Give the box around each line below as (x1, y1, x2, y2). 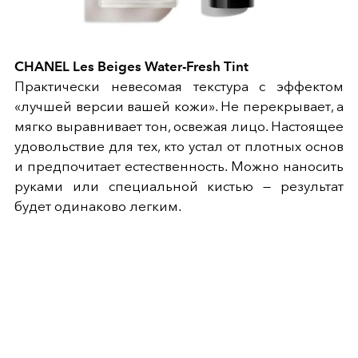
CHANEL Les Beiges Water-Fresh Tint (14, 58, 249, 74)
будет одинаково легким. (14, 197, 181, 214)
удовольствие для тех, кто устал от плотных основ (14, 137, 344, 154)
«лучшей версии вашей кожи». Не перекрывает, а (14, 97, 344, 114)
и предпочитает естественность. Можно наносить (14, 157, 344, 174)
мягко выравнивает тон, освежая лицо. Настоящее (14, 117, 344, 134)
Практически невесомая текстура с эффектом (14, 78, 344, 94)
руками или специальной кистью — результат (14, 177, 344, 194)
